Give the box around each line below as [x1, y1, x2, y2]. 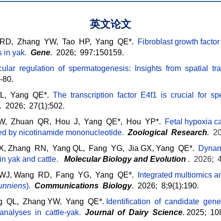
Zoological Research [128, 128, 207, 137]
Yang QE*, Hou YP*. [84, 117, 161, 126]
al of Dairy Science [107, 208, 183, 217]
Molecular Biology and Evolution [64, 155, 186, 164]
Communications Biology [35, 182, 132, 190]
